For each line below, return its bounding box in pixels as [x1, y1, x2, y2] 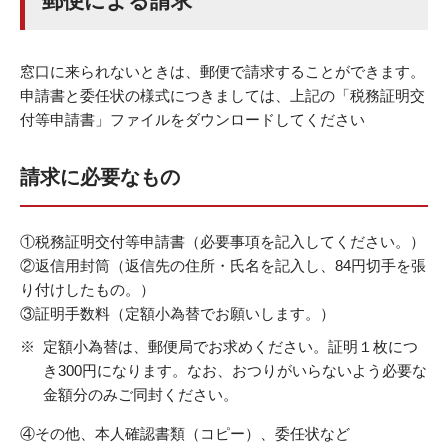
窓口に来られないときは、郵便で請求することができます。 [20, 63, 425, 81]
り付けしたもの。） [20, 280, 155, 298]
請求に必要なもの [20, 166, 180, 189]
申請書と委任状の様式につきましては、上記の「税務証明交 [20, 87, 425, 105]
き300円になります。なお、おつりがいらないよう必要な [42, 362, 427, 380]
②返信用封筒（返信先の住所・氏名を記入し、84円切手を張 [20, 256, 426, 274]
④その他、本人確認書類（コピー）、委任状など [20, 425, 350, 443]
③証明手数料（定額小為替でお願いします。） [20, 304, 335, 322]
